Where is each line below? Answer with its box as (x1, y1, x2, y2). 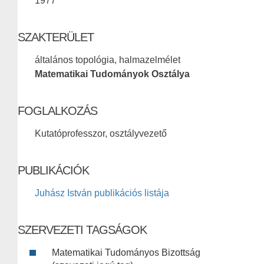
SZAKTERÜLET (18, 31, 94, 44)
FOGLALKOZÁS (18, 104, 97, 118)
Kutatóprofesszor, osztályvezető (35, 128, 167, 139)
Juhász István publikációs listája (35, 188, 169, 199)
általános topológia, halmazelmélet (35, 55, 180, 65)
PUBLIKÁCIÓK (18, 164, 89, 177)
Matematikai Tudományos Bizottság (52, 247, 200, 258)
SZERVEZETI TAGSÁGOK (18, 223, 147, 237)
